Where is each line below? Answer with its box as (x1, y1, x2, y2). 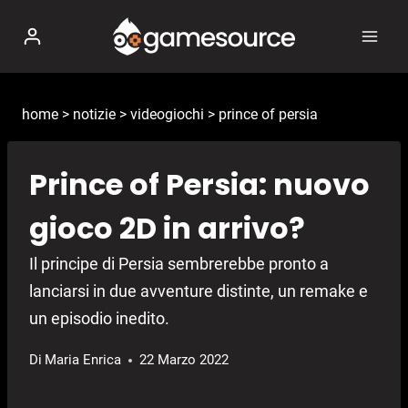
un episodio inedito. (29, 309, 169, 329)
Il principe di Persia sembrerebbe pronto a (29, 254, 329, 274)
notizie (73, 106, 116, 123)
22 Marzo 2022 (139, 352, 229, 369)
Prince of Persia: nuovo (29, 164, 370, 206)
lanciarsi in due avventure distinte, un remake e (29, 281, 368, 301)
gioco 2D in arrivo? (29, 208, 305, 250)
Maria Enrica (45, 352, 122, 369)
